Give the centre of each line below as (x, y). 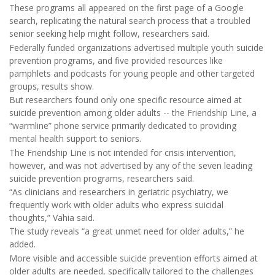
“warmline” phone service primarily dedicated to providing (123, 126)
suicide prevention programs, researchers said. (102, 178)
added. (22, 244)
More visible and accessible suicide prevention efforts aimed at (134, 258)
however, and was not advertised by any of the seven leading (131, 165)
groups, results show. (52, 86)
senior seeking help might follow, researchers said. (109, 34)
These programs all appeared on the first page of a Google (126, 8)
